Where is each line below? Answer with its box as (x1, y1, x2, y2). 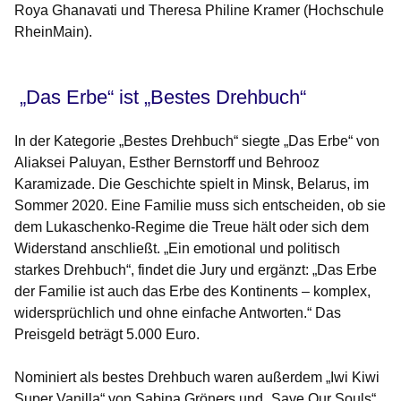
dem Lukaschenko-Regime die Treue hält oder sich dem (14, 219, 369, 235)
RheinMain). (14, 24, 92, 40)
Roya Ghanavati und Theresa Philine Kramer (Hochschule (14, 3, 384, 19)
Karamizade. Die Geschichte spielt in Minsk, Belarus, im (14, 176, 369, 192)
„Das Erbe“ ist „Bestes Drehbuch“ (14, 86, 311, 109)
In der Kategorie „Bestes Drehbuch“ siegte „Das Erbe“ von (14, 133, 380, 149)
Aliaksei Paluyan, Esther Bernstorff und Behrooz (14, 155, 320, 171)
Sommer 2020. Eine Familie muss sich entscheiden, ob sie (14, 198, 386, 214)
